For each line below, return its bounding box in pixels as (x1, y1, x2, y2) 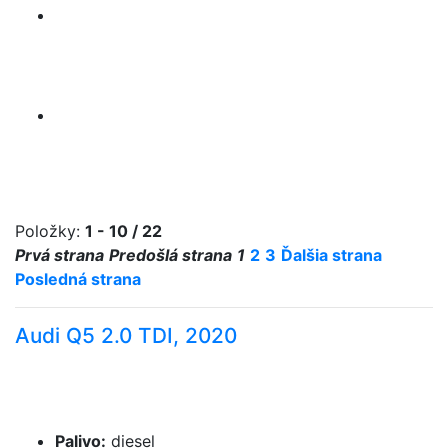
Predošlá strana (109, 245, 232, 265)
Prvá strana (15, 245, 104, 265)
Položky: (15, 221, 85, 241)
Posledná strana (15, 269, 141, 289)
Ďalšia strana (281, 245, 382, 265)
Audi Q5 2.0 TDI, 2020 (15, 323, 237, 348)
